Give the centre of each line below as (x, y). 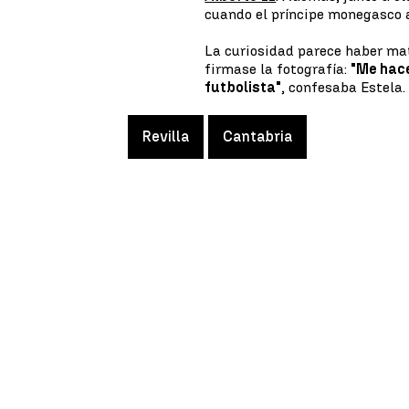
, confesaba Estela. (344, 87)
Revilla (166, 136)
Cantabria (257, 136)
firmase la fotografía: (278, 69)
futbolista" (243, 87)
